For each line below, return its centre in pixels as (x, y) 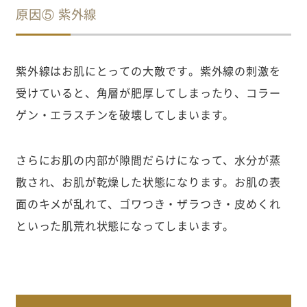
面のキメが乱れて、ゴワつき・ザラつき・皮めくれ (148, 204)
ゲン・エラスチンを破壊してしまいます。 (125, 114)
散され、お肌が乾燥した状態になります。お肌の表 (148, 182)
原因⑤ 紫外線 (56, 14)
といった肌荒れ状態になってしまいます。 (125, 226)
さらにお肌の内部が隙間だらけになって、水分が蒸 (148, 160)
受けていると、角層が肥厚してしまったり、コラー (148, 92)
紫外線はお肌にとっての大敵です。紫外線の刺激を (148, 70)
